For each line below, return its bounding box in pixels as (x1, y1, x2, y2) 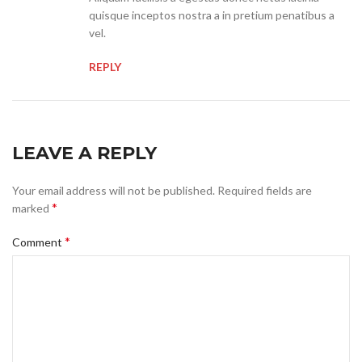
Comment (12, 235, 65, 250)
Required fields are (217, 183, 312, 198)
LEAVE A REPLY (12, 142, 157, 165)
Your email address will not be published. (12, 183, 215, 198)
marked (12, 201, 52, 216)
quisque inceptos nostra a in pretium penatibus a (89, 8, 335, 23)
